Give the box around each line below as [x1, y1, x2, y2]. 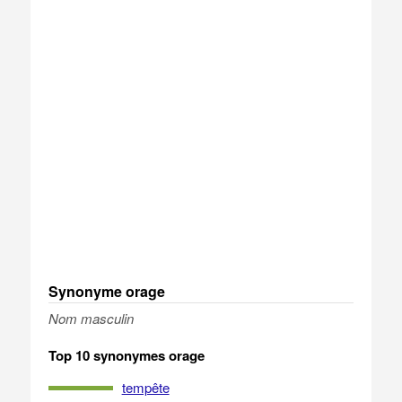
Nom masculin [48, 309, 134, 328]
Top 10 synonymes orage [48, 345, 205, 365]
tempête [121, 378, 170, 397]
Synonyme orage [48, 281, 165, 301]
